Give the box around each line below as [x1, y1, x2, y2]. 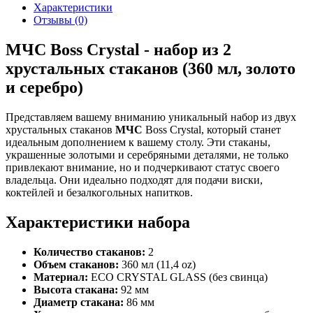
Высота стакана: [34, 283, 118, 296]
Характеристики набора [6, 212, 190, 231]
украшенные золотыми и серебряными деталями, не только [6, 148, 289, 161]
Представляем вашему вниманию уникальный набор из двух [6, 110, 296, 123]
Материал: [34, 270, 88, 283]
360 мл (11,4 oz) [119, 258, 196, 270]
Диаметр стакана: [34, 296, 124, 308]
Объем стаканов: [34, 258, 119, 270]
